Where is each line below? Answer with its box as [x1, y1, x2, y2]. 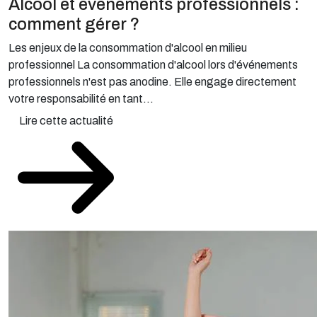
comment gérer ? [8, 15, 139, 33]
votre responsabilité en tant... [8, 93, 154, 105]
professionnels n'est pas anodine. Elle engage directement [8, 76, 296, 88]
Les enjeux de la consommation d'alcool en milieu [8, 42, 247, 54]
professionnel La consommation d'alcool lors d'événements [8, 59, 298, 71]
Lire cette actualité [18, 115, 113, 127]
